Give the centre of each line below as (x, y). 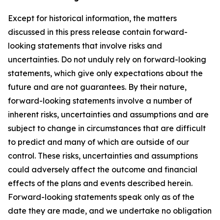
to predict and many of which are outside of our (98, 142)
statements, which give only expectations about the (105, 73)
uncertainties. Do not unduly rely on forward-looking (107, 59)
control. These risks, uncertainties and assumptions (103, 156)
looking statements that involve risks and (85, 46)
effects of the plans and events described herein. (100, 183)
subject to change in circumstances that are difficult (107, 128)
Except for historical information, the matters (92, 18)
